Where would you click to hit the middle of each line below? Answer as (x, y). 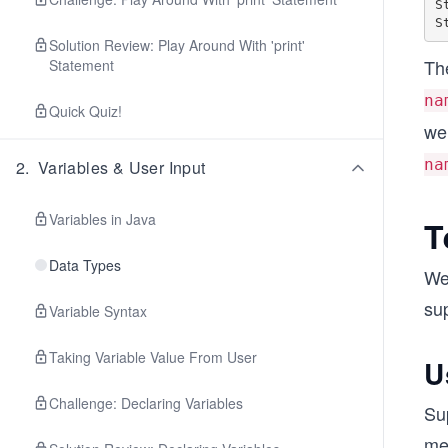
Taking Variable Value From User (153, 357)
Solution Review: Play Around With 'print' (177, 45)
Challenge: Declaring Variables (146, 403)
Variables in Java (102, 219)
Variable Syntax (98, 311)
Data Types (85, 265)
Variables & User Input (121, 167)
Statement (81, 65)
